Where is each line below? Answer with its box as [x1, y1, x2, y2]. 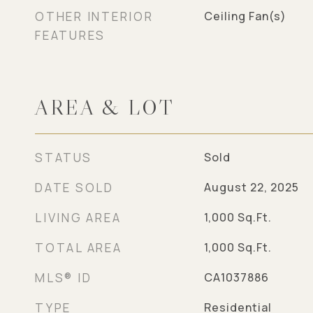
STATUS [35, 150, 92, 166]
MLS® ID [35, 270, 92, 286]
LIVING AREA [35, 210, 122, 226]
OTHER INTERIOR [35, 8, 154, 24]
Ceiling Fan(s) [203, 8, 286, 24]
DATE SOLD [35, 180, 114, 196]
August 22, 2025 [203, 180, 299, 195]
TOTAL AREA [35, 240, 122, 256]
